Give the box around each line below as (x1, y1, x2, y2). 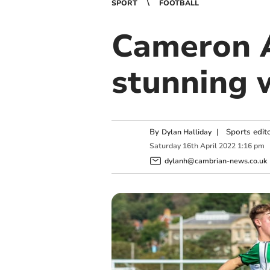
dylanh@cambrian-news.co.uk (164, 155, 267, 166)
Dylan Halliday (161, 127, 212, 137)
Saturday (149, 141, 181, 151)
